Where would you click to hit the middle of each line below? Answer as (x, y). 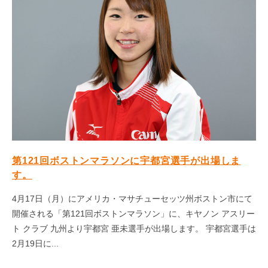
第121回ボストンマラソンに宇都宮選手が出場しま (127, 161)
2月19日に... (35, 244)
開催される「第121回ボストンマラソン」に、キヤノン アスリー (133, 214)
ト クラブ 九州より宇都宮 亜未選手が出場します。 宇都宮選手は (134, 229)
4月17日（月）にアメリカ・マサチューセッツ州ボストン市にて (132, 199)
